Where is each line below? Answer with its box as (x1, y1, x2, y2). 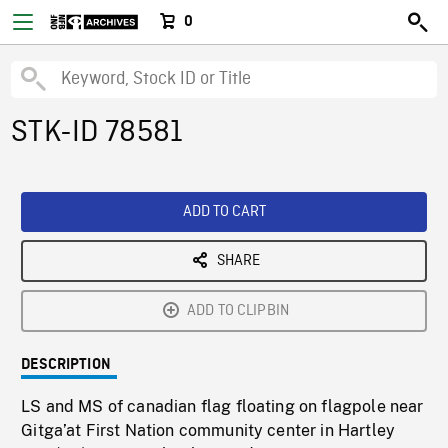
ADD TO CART (182, 202, 266, 222)
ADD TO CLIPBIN (186, 301, 290, 321)
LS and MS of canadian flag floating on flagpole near (21, 397, 424, 416)
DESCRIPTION (21, 357, 111, 373)
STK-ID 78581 (11, 114, 184, 152)
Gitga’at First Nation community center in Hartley (21, 421, 396, 440)
